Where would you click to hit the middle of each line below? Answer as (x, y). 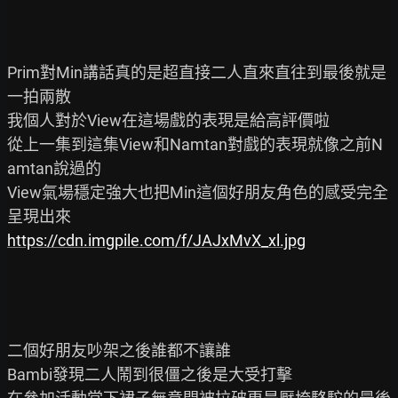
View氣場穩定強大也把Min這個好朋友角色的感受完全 (198, 192)
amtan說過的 (54, 168)
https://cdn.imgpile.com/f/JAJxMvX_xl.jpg (156, 240)
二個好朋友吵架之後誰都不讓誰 (119, 350)
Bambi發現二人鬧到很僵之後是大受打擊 (150, 374)
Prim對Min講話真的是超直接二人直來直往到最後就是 (197, 72)
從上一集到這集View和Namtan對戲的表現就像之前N (195, 144)
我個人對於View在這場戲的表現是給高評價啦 (168, 120)
